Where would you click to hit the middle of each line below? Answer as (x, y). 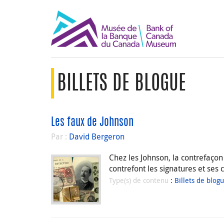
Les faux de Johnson (92, 122)
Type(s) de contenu (140, 180)
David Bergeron (97, 136)
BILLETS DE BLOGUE (121, 84)
